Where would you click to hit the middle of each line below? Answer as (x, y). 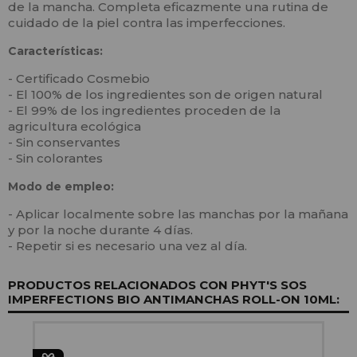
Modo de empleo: (61, 187)
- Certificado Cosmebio (79, 79)
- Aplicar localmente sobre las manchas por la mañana (178, 214)
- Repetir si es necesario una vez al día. (127, 246)
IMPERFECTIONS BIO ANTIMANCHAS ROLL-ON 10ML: (174, 300)
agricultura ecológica (75, 127)
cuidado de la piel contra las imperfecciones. (147, 23)
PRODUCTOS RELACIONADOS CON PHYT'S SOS (157, 285)
